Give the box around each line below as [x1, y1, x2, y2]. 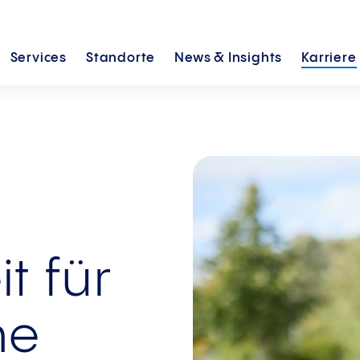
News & [174, 51, 228, 65]
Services [10, 51, 67, 65]
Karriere [301, 51, 357, 65]
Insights [227, 51, 283, 65]
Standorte [86, 51, 156, 65]
